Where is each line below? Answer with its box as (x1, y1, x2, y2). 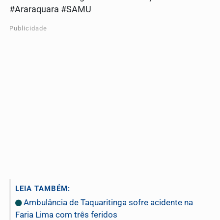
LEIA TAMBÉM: (15, 184, 70, 193)
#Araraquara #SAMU (9, 4, 91, 15)
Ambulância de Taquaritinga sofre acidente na (22, 197, 193, 208)
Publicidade (9, 25, 47, 32)
